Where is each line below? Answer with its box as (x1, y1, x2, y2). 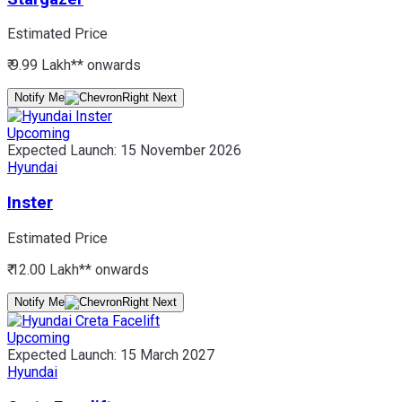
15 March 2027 (120, 345, 214, 363)
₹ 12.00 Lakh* (7, 260, 85, 278)
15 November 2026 (120, 142, 241, 160)
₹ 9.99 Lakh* (7, 57, 77, 74)
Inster (7, 193, 53, 214)
